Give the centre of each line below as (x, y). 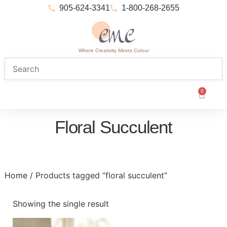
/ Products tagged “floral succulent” (97, 176)
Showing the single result (61, 204)
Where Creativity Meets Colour (113, 51)
